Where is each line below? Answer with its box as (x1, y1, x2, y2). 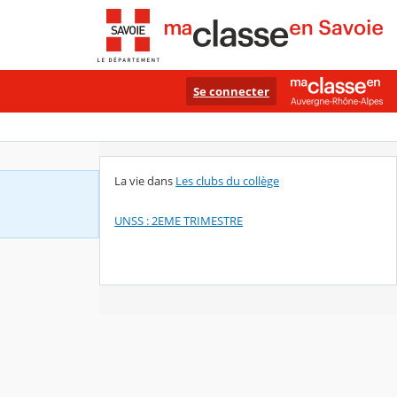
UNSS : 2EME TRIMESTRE (114, 212, 243, 229)
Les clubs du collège (175, 173, 279, 190)
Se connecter (193, 83, 269, 99)
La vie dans (114, 173, 175, 190)
